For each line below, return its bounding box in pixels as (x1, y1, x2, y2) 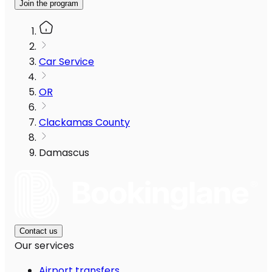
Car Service (39, 55, 94, 69)
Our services (15, 239, 74, 253)
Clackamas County (39, 115, 130, 130)
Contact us (19, 226, 58, 236)
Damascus (39, 146, 89, 160)
